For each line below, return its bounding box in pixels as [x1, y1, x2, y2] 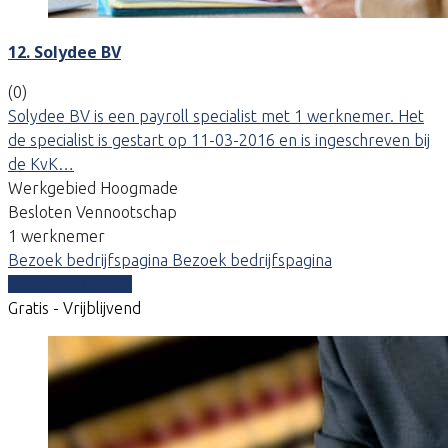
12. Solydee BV [8, 40, 121, 63]
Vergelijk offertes [8, 274, 132, 293]
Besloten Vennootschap [8, 202, 177, 221]
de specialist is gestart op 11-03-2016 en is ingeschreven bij [8, 130, 430, 149]
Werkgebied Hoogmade [8, 178, 178, 197]
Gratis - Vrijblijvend [8, 298, 141, 317]
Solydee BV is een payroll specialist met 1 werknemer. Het [8, 106, 424, 125]
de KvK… [8, 154, 74, 173]
